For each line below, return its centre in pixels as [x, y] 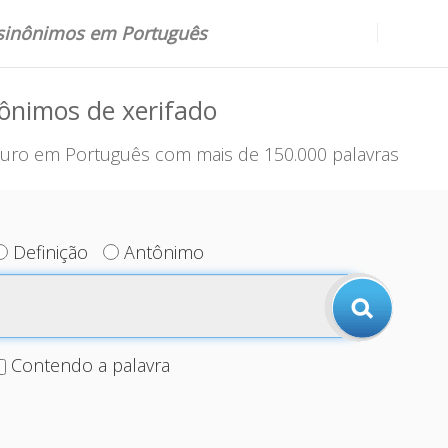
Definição [51, 252]
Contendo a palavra [90, 365]
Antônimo [164, 252]
